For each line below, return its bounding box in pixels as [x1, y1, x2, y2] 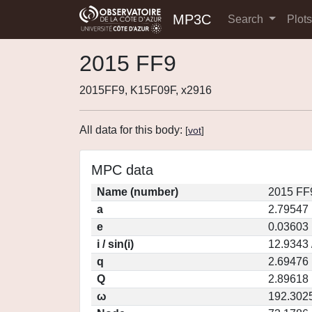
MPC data [91, 162, 153, 178]
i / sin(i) [97, 238, 134, 250]
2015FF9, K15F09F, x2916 [79, 84, 212, 96]
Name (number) [97, 186, 178, 198]
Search [228, 13, 266, 25]
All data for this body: [79, 124, 185, 136]
